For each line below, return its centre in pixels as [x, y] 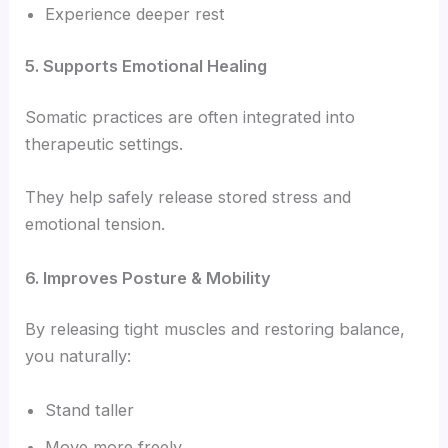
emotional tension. [95, 224]
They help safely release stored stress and [188, 197]
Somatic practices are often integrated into [190, 117]
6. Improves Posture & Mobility [148, 277]
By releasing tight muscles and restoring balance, [215, 329]
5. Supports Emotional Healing [146, 65]
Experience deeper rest [135, 13]
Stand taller [90, 409]
